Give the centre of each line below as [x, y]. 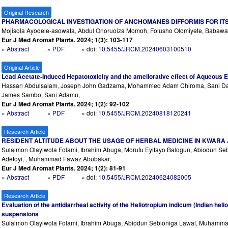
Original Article [22, 67]
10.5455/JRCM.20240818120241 [145, 113]
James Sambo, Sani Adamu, [41, 95]
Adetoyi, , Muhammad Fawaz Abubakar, [56, 159]
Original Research [27, 12]
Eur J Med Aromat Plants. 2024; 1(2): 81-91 [64, 168]
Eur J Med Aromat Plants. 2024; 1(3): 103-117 [67, 40]
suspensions [20, 214]
